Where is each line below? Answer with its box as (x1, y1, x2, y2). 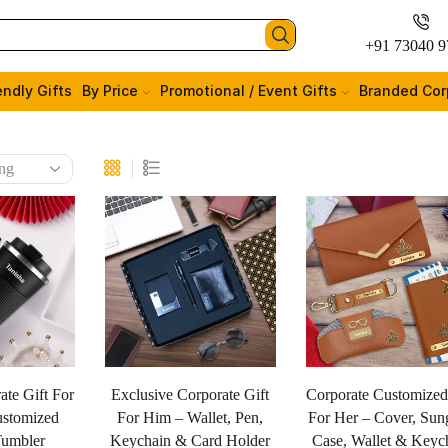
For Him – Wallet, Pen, (117, 409, 264, 427)
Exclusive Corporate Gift (111, 386, 270, 404)
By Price (82, 82, 138, 99)
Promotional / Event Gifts (159, 82, 337, 99)
